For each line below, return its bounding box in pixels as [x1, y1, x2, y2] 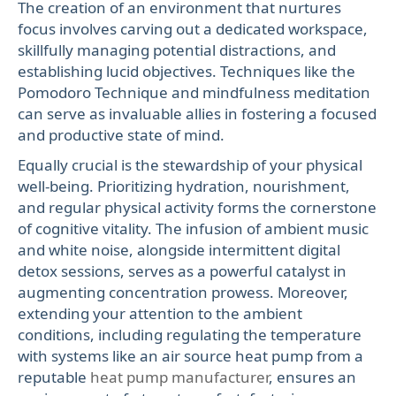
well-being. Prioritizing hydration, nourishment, [18, 176, 350, 197]
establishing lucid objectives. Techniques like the [18, 61, 355, 82]
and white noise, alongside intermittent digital [18, 240, 340, 261]
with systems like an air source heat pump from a [18, 346, 363, 367]
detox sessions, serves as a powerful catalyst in [18, 261, 346, 282]
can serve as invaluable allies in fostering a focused [18, 103, 377, 125]
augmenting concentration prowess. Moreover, [18, 282, 348, 303]
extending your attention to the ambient [18, 303, 302, 324]
